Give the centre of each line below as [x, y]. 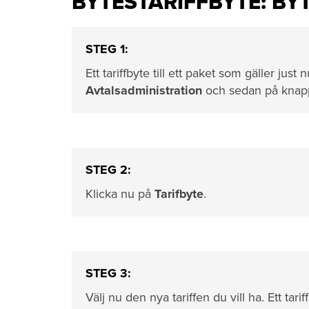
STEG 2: [108, 170]
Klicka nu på [120, 194]
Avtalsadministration [144, 90]
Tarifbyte [179, 194]
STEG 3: [108, 273]
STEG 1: [107, 49]
